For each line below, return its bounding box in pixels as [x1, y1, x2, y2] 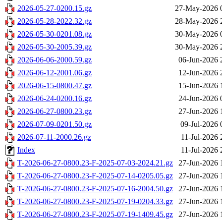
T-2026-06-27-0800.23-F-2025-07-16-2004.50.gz [17, 184, 173, 193]
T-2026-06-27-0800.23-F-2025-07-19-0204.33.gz [17, 197, 173, 206]
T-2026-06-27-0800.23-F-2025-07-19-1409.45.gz [17, 210, 173, 219]
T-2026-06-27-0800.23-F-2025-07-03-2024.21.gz [17, 159, 173, 167]
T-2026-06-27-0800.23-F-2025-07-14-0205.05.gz [17, 171, 173, 180]
